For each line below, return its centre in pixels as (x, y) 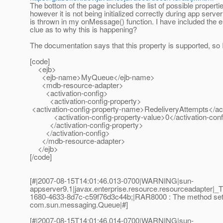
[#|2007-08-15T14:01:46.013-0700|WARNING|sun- (112, 181)
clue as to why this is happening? (83, 29)
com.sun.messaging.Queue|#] (79, 205)
